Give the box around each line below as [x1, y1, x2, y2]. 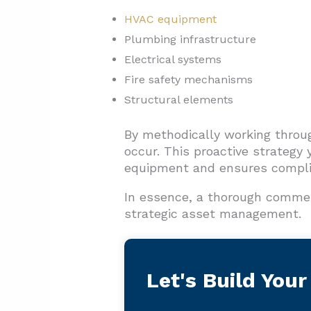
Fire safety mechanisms [124, 73, 253, 87]
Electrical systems [124, 53, 221, 67]
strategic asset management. [124, 206, 301, 221]
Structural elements [124, 93, 233, 107]
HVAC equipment [124, 12, 217, 26]
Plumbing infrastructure [124, 33, 256, 47]
